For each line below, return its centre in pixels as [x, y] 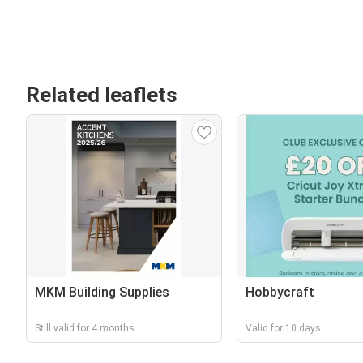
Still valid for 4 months [85, 328]
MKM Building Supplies [102, 292]
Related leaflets [102, 95]
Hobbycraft [280, 292]
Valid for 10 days [283, 328]
